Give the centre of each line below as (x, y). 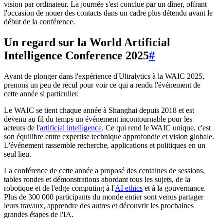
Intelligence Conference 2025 (76, 55)
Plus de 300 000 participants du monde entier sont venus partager (104, 197)
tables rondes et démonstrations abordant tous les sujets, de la (97, 179)
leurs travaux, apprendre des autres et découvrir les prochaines (99, 205)
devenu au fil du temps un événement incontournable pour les (98, 119)
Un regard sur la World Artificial (87, 42)
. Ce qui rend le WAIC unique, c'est (156, 127)
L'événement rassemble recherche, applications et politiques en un (105, 145)
